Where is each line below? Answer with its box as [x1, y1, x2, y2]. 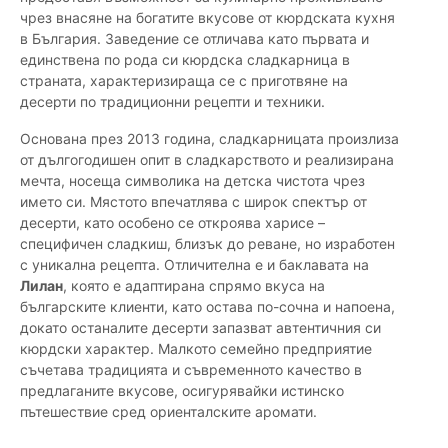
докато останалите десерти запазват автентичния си [20, 319, 381, 337]
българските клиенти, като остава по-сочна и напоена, [20, 298, 395, 316]
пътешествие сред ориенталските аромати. [20, 403, 317, 421]
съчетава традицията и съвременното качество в [20, 361, 362, 379]
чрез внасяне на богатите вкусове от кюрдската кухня [20, 9, 395, 27]
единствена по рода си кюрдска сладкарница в [20, 51, 350, 69]
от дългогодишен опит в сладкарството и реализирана [20, 151, 394, 169]
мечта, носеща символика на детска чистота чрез [20, 172, 365, 190]
